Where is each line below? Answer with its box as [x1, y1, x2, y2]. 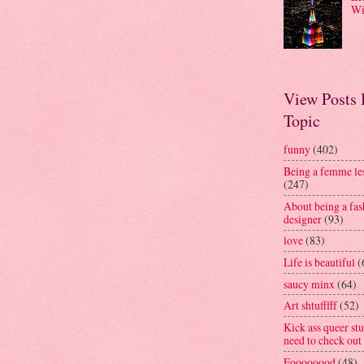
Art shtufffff [284, 297, 337, 314]
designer [284, 210, 322, 227]
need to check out [284, 331, 362, 348]
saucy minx [284, 275, 335, 292]
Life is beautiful [284, 253, 355, 270]
